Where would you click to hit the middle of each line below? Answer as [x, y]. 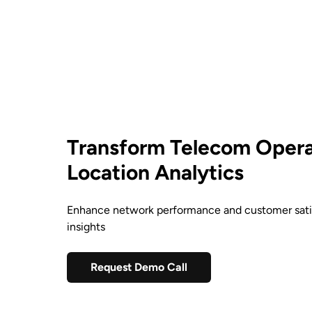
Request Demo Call [139, 267]
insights [86, 227]
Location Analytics [155, 173]
